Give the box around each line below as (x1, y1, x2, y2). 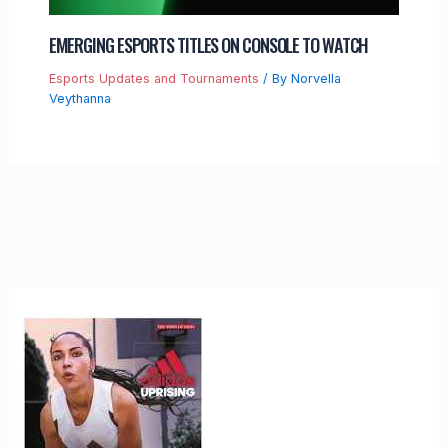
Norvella (290, 70, 341, 86)
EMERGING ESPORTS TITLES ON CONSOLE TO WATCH (48, 30, 369, 58)
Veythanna (48, 90, 111, 106)
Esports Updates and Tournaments (48, 70, 259, 86)
